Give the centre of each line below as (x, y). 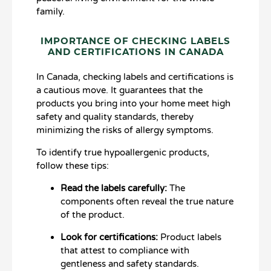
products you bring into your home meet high (133, 104)
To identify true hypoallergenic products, (123, 152)
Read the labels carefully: (114, 188)
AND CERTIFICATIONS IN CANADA (135, 53)
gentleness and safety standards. (130, 263)
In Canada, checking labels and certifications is (135, 77)
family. (51, 12)
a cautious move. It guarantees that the (119, 90)
